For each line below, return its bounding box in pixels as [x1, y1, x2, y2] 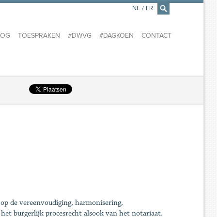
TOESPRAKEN [17, 31, 60, 40]
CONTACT [141, 31, 171, 40]
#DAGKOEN [99, 31, 134, 40]
